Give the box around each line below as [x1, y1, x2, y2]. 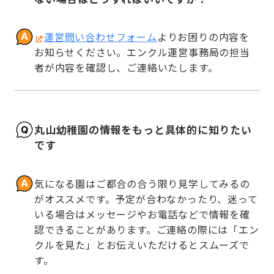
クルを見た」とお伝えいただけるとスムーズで [34, 237, 250, 252]
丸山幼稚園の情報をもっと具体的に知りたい [34, 121, 252, 137]
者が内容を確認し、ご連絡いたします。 [34, 60, 218, 75]
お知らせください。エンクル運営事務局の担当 [34, 45, 250, 60]
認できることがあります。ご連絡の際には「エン [34, 221, 259, 237]
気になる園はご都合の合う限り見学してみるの [34, 176, 250, 191]
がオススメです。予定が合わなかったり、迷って [34, 191, 258, 206]
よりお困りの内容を [157, 29, 250, 45]
